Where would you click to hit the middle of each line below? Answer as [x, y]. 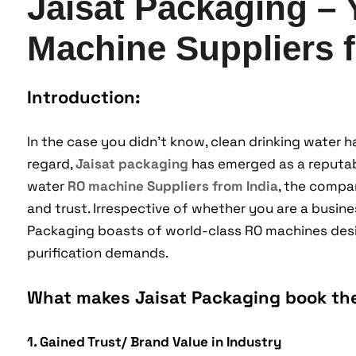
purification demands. [97, 253]
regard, [51, 164]
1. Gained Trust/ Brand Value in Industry [154, 342]
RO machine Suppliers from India [172, 186]
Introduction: [83, 97]
